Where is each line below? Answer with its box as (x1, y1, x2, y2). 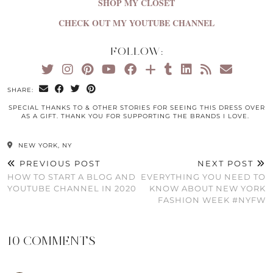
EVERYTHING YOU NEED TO (141, 172, 266, 182)
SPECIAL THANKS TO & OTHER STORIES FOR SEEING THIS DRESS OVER (8, 104, 265, 112)
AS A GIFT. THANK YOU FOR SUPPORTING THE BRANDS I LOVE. (21, 112, 252, 121)
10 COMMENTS (7, 233, 96, 249)
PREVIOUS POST (16, 158, 101, 169)
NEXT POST (197, 158, 257, 169)
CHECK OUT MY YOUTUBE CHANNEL (58, 16, 214, 30)
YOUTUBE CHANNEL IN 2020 (7, 183, 136, 194)
